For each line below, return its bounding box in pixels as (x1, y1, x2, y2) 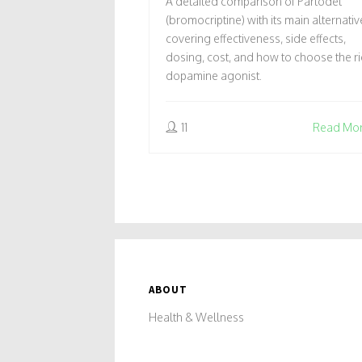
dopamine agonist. (166, 68, 262, 82)
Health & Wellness (149, 309, 244, 324)
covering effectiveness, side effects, (166, 31, 346, 45)
